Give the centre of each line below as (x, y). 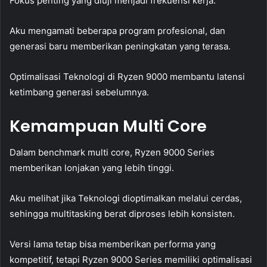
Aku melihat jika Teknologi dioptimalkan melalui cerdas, (126, 198)
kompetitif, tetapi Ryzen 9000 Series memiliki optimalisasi (131, 260)
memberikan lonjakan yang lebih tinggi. (92, 168)
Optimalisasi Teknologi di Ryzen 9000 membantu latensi (127, 76)
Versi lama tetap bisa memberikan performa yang (113, 244)
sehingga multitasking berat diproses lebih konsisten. (122, 214)
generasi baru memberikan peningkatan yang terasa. (120, 46)
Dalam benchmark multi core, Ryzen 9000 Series (112, 153)
